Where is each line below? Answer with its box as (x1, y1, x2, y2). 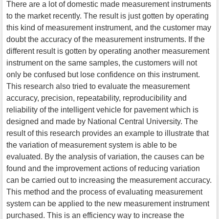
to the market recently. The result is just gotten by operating (6, 11, 209, 20)
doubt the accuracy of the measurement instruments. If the (6, 35, 205, 44)
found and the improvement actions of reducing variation (6, 164, 200, 173)
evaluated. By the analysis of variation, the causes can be (6, 152, 204, 161)
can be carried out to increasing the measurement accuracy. (6, 175, 212, 184)
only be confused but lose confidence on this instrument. (6, 70, 200, 79)
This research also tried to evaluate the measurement (6, 82, 190, 90)
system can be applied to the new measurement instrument (6, 199, 209, 208)
